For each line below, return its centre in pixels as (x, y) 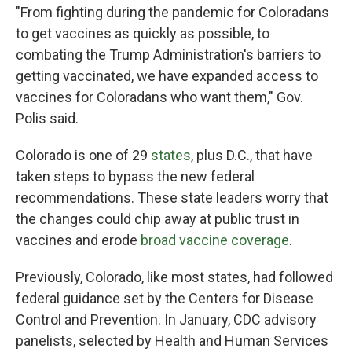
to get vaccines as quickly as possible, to (143, 33)
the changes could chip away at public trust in (158, 219)
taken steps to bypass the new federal (135, 176)
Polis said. (47, 118)
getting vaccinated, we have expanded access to (167, 76)
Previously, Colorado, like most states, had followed (174, 277)
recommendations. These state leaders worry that (172, 198)
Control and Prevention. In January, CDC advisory (166, 319)
